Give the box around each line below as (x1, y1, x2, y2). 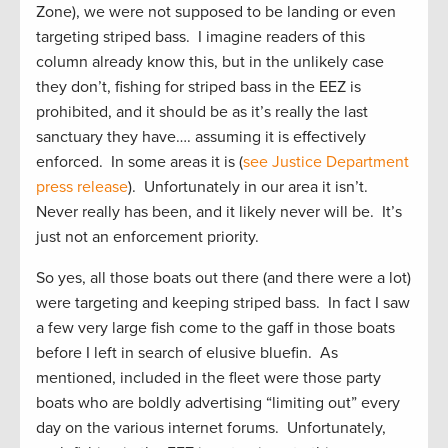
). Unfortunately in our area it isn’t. (128, 177, 372, 198)
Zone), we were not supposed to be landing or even (36, 2, 396, 23)
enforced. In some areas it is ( (36, 152, 243, 173)
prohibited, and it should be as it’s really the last (36, 102, 368, 123)
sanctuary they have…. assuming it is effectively (36, 127, 366, 148)
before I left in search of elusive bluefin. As (36, 343, 338, 364)
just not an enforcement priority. (36, 227, 259, 248)
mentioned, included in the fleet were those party (36, 368, 381, 389)
